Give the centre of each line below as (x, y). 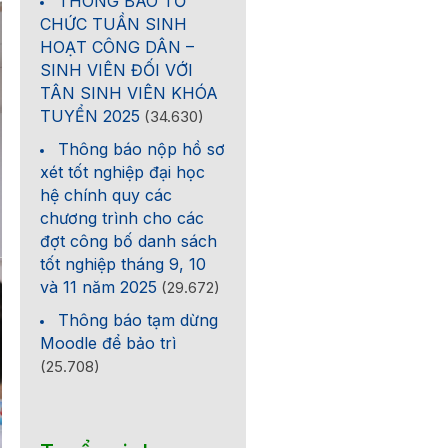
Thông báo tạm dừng (138, 320)
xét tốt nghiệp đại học (123, 172)
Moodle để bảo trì (108, 343)
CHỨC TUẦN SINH (114, 24)
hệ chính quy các (106, 195)
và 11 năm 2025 (99, 287)
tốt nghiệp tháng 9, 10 (123, 264)
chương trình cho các (122, 218)
